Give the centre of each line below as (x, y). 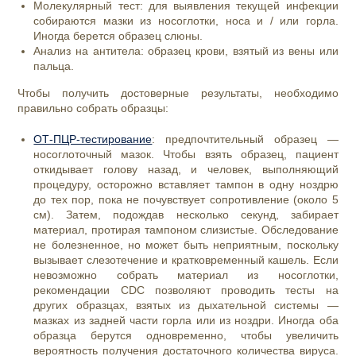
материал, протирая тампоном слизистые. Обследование (186, 230)
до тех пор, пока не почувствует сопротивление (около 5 (186, 200)
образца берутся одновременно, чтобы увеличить (186, 336)
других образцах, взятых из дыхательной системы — (186, 306)
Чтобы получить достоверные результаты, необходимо (178, 93)
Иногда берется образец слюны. (118, 36)
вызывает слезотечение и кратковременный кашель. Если (186, 260)
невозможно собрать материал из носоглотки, (186, 275)
